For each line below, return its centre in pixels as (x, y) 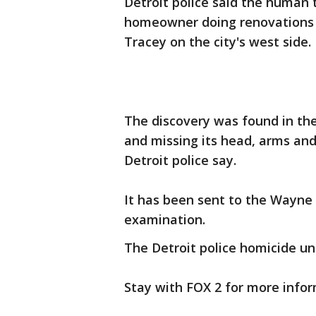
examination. (165, 220)
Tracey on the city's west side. (218, 42)
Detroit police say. (180, 160)
